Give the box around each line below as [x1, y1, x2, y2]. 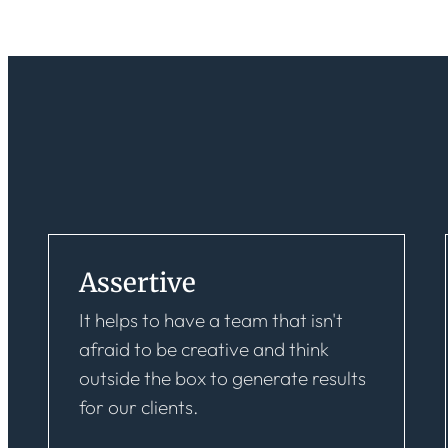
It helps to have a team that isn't [79, 308, 343, 332]
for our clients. [79, 395, 198, 419]
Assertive [79, 266, 196, 299]
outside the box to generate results [79, 366, 366, 390]
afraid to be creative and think [79, 337, 329, 361]
